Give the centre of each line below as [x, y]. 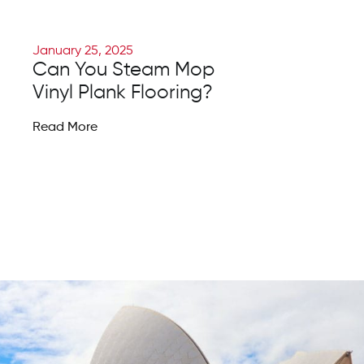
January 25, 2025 [83, 52]
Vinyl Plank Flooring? [125, 93]
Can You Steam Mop [123, 70]
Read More [65, 128]
